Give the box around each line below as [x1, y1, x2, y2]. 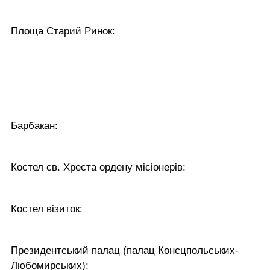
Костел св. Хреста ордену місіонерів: [11, 161, 186, 173]
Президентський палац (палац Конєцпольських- [11, 244, 239, 256]
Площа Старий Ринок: [11, 25, 115, 37]
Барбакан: [11, 119, 58, 131]
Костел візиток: [11, 202, 83, 215]
